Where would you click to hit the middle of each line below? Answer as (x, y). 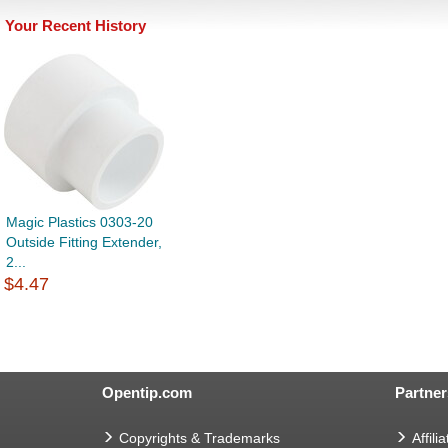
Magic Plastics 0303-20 (79, 222)
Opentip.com (147, 393)
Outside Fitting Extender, (84, 242)
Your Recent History (75, 26)
